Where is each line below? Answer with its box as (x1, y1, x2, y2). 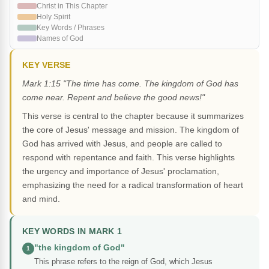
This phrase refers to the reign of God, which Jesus (34, 257, 213, 267)
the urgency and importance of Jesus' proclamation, (22, 166, 219, 177)
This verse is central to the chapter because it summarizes (22, 111, 244, 121)
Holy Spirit (37, 13, 70, 22)
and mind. (22, 194, 60, 204)
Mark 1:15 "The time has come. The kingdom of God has (22, 79, 238, 89)
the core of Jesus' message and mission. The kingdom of (22, 125, 239, 135)
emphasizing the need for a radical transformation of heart (22, 180, 243, 190)
